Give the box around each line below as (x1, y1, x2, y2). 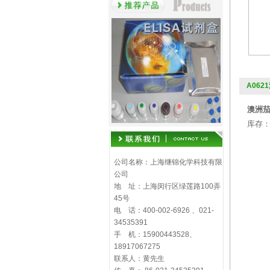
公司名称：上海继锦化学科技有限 (113, 158, 222, 166)
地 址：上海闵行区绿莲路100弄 (113, 182, 221, 190)
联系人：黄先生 (113, 254, 165, 263)
